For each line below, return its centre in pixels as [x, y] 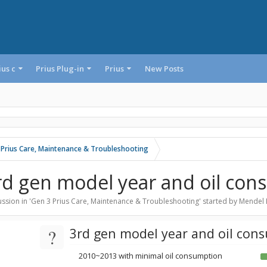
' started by [219, 201]
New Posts [164, 69]
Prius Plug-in [60, 69]
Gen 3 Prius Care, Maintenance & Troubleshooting [115, 201]
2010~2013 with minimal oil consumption [150, 256]
